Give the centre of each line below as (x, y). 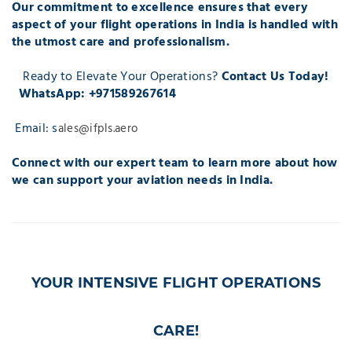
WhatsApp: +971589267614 (97, 94)
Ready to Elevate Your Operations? (122, 77)
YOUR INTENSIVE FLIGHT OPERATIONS (176, 282)
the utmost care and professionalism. (121, 42)
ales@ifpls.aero (98, 128)
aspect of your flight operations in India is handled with (175, 25)
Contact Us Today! (275, 77)
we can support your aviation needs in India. (143, 180)
